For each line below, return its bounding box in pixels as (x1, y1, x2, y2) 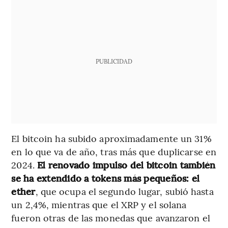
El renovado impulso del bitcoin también (37, 158, 216, 171)
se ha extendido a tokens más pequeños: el (11, 171, 200, 184)
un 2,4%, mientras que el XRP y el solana (11, 197, 187, 211)
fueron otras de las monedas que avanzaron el (11, 211, 210, 224)
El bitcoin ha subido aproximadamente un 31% (11, 131, 212, 145)
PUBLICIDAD (95, 56, 132, 65)
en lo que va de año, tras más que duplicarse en (11, 145, 217, 158)
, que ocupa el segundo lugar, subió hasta (35, 184, 214, 197)
